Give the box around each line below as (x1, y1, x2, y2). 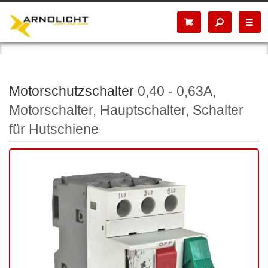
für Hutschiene (9, 121, 99, 137)
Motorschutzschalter (9, 83, 134, 99)
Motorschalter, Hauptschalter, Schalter (9, 102, 243, 118)
